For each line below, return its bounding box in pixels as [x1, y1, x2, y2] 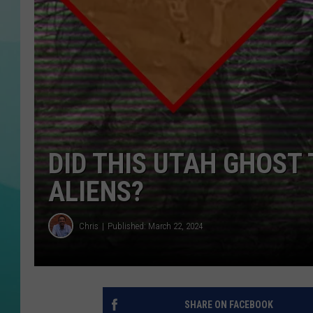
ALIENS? [48, 175, 144, 209]
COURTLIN [217, 22, 261, 34]
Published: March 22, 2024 [108, 220, 203, 231]
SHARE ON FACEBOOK [184, 299, 273, 311]
